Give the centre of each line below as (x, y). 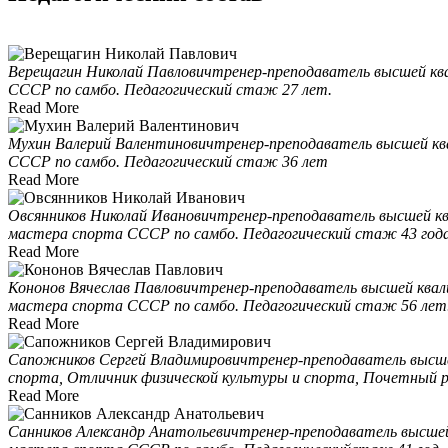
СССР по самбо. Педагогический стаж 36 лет (168, 161)
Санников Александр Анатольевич (123, 431)
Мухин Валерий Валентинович (111, 143)
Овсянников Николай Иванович (112, 215)
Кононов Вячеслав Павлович (103, 287)
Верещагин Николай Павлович (110, 71)
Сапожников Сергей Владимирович (128, 359)
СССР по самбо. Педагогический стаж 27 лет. (170, 89)
